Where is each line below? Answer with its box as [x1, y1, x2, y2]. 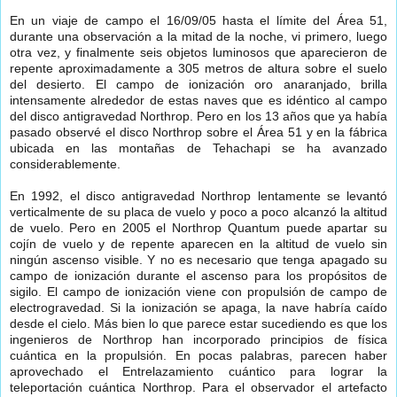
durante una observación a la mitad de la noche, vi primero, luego [10, 29, 387, 44]
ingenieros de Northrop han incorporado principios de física [10, 332, 387, 347]
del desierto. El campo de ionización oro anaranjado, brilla [10, 77, 387, 92]
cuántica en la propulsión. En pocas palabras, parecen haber [10, 348, 387, 363]
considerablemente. [10, 157, 121, 172]
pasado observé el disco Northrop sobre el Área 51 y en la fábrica [10, 125, 387, 140]
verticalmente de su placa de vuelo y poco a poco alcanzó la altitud [10, 205, 387, 220]
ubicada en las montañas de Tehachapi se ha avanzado [10, 141, 387, 156]
